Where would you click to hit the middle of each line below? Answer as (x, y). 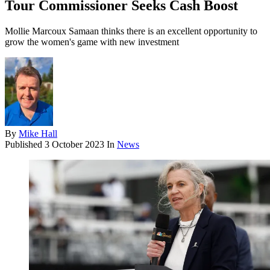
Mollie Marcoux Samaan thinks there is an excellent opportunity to (131, 31)
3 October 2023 (74, 145)
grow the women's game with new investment (92, 42)
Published (25, 145)
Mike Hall (38, 134)
